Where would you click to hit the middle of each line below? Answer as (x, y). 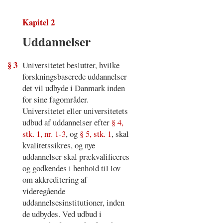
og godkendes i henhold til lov (71, 168)
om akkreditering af (55, 180)
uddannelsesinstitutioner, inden (73, 203)
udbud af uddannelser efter (67, 122)
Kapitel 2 (38, 22)
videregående (44, 191)
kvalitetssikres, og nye (58, 145)
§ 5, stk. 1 (95, 134)
